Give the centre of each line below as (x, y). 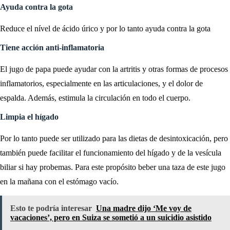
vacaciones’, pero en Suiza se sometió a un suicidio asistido (111, 217)
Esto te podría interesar (51, 208)
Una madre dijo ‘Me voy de (144, 208)
